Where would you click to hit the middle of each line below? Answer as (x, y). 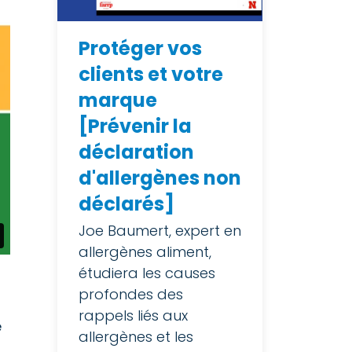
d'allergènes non (160, 178)
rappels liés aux (133, 315)
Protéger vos (140, 48)
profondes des (131, 294)
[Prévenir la (135, 126)
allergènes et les (136, 336)
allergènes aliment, (145, 251)
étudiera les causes (147, 273)
